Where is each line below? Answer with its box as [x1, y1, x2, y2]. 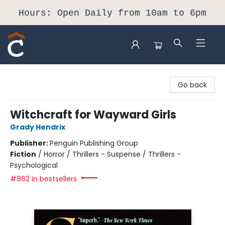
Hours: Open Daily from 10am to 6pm [19, 8, 206, 18]
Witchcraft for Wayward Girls [10, 107, 176, 123]
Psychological [10, 160, 58, 170]
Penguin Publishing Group [50, 138, 138, 148]
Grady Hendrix [10, 122, 65, 132]
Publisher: [10, 138, 50, 148]
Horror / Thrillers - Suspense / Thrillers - [44, 149, 181, 159]
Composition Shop [8, 69, 72, 79]
